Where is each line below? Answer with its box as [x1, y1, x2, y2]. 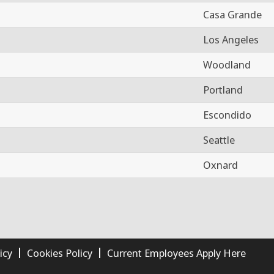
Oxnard [203, 157, 238, 172]
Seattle [203, 132, 235, 147]
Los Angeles [203, 32, 259, 46]
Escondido [203, 107, 251, 122]
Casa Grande [203, 7, 262, 21]
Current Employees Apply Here [107, 245, 246, 260]
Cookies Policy [27, 245, 92, 260]
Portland [203, 82, 243, 97]
